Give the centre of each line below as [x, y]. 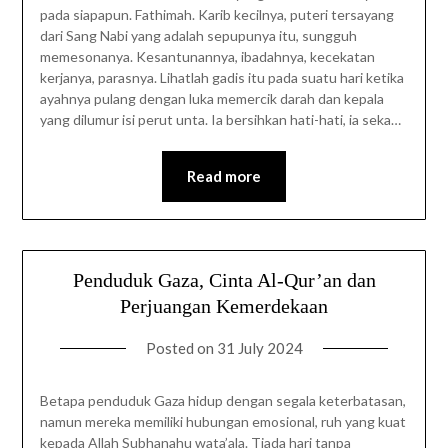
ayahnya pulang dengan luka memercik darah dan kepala [211, 99]
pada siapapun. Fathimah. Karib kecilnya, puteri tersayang [216, 15]
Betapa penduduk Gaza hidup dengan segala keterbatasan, [222, 400]
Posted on [181, 347]
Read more [224, 176]
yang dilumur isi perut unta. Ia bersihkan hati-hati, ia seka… [220, 120]
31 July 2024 [259, 347]
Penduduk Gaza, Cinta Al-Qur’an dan [224, 279]
